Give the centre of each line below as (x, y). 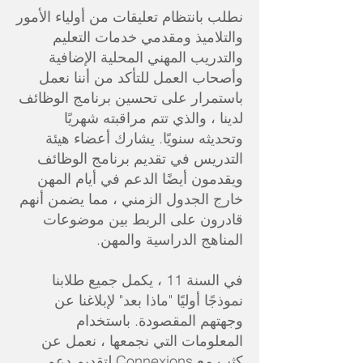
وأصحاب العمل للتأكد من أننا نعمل (141, 78)
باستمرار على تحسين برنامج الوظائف (131, 98)
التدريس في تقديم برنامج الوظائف (140, 159)
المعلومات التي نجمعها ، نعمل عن (142, 341)
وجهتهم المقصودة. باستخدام (160, 321)
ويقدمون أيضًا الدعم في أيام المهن (140, 179)
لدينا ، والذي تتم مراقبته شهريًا (154, 118)
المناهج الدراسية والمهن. (170, 240)
